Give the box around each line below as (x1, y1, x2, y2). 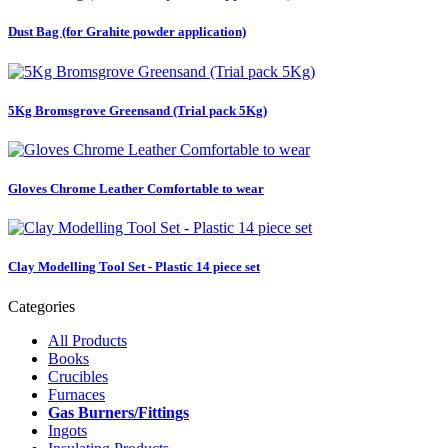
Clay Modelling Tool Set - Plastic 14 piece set (8, 259, 260, 275)
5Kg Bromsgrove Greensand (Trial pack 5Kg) (8, 102, 267, 118)
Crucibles (48, 367, 108, 385)
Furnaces (48, 385, 105, 403)
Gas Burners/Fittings (48, 403, 189, 421)
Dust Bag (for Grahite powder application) (8, 24, 246, 40)
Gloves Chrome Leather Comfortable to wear (8, 181, 264, 197)
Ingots (48, 421, 87, 439)
